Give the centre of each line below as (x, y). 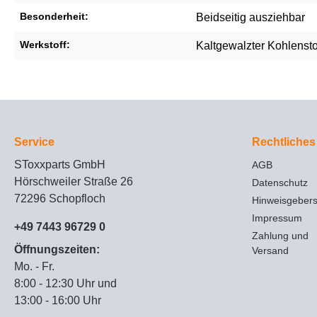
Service (34, 142)
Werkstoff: (45, 44)
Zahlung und (280, 235)
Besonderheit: (54, 16)
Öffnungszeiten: (57, 249)
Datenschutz (280, 182)
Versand (270, 250)
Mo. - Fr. (34, 266)
